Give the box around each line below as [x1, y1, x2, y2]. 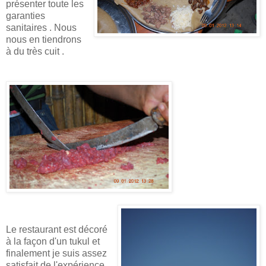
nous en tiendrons [6, 34, 81, 45]
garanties [6, 11, 45, 21]
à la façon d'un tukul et [6, 236, 100, 247]
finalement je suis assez [6, 248, 107, 259]
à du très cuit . [6, 46, 64, 57]
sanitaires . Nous [6, 23, 77, 33]
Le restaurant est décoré [6, 224, 107, 235]
